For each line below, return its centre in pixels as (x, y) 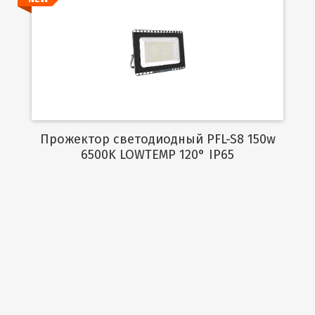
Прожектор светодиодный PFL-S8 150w (44, 139)
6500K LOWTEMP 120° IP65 (157, 154)
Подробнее (157, 53)
